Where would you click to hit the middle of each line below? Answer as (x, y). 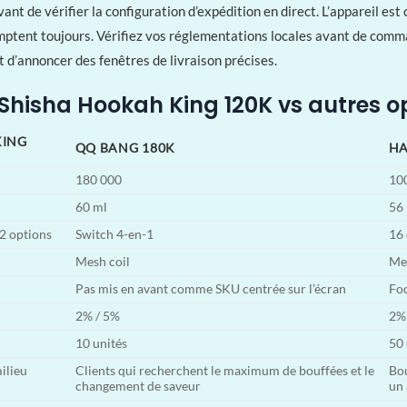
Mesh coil (102, 261)
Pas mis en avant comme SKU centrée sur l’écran (210, 288)
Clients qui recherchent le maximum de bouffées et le (224, 370)
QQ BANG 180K (125, 148)
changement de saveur (138, 386)
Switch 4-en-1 (114, 234)
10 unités (101, 343)
